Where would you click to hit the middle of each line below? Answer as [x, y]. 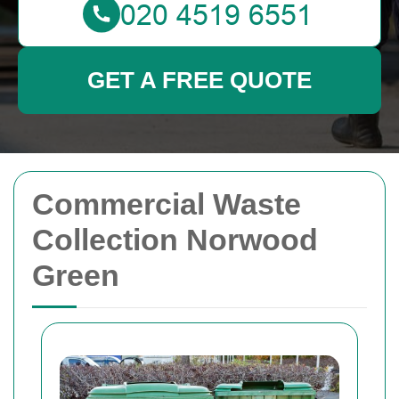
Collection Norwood [175, 240]
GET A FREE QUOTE [199, 80]
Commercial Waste [167, 204]
